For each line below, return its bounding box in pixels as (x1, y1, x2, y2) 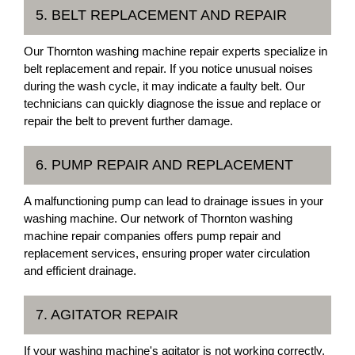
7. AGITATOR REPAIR (36, 307, 178, 323)
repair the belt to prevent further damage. (24, 114, 233, 128)
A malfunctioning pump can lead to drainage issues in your (24, 194, 323, 208)
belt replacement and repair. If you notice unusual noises (24, 62, 313, 75)
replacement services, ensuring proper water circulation (24, 246, 310, 260)
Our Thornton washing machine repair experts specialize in (24, 44, 327, 58)
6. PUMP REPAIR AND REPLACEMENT (36, 157, 293, 173)
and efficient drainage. (24, 264, 136, 277)
